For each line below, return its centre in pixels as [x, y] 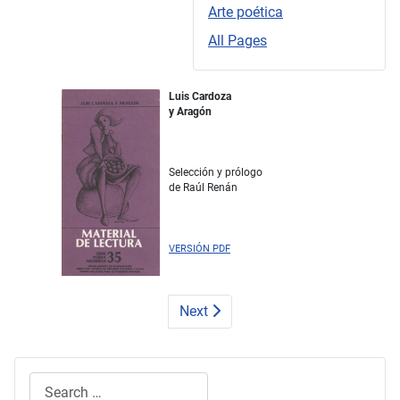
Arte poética [246, 12]
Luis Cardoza [200, 97]
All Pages [237, 41]
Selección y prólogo [216, 173]
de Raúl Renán [203, 188]
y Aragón [190, 112]
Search [50, 382]
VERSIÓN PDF [200, 249]
